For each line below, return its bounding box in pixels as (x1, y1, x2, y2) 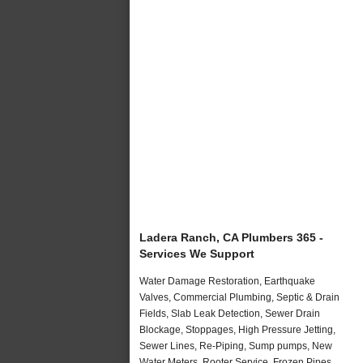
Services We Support (139, 246, 254, 260)
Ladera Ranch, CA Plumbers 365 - (139, 230, 323, 244)
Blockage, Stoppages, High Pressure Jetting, (139, 323, 335, 335)
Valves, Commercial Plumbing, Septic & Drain (139, 291, 340, 303)
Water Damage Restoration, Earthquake (139, 275, 315, 287)
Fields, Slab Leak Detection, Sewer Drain (139, 307, 320, 319)
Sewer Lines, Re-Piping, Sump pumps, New (139, 340, 332, 352)
